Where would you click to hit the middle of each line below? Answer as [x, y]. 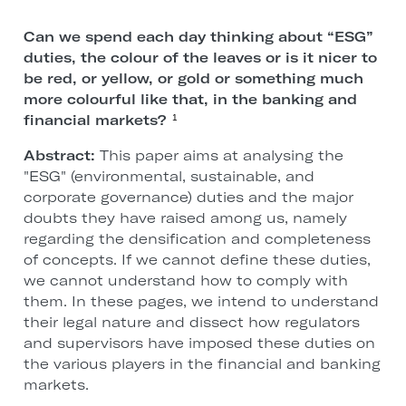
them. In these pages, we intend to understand [201, 302]
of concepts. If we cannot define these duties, [197, 260]
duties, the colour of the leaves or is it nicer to [200, 58]
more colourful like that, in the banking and [190, 100]
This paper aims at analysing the [221, 156]
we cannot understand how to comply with [185, 281]
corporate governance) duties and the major [188, 198]
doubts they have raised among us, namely [185, 218]
